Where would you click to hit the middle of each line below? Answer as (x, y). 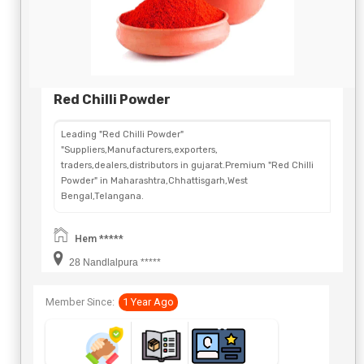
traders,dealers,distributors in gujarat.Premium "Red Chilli (187, 166)
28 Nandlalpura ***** (114, 263)
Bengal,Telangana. (102, 197)
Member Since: (80, 302)
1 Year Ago (148, 302)
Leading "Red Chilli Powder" (122, 135)
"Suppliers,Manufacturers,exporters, (139, 150)
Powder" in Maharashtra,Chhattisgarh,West (154, 181)
